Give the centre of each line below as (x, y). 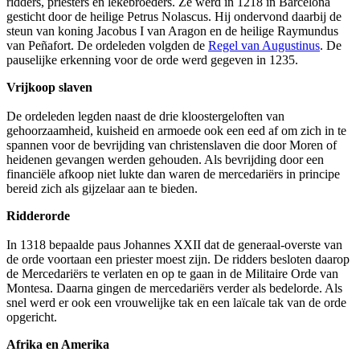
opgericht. (32, 317)
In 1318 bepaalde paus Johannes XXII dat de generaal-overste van (174, 245)
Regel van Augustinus (264, 46)
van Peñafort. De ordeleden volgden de (107, 46)
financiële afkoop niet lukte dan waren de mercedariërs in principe (173, 174)
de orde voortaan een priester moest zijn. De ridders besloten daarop (178, 260)
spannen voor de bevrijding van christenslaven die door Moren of (172, 145)
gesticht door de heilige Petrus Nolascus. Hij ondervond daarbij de (174, 17)
